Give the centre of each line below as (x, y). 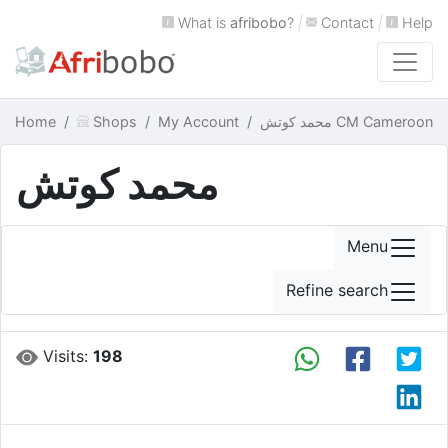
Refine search (337, 290)
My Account (198, 121)
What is (201, 22)
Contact (346, 22)
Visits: (66, 356)
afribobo (258, 22)
